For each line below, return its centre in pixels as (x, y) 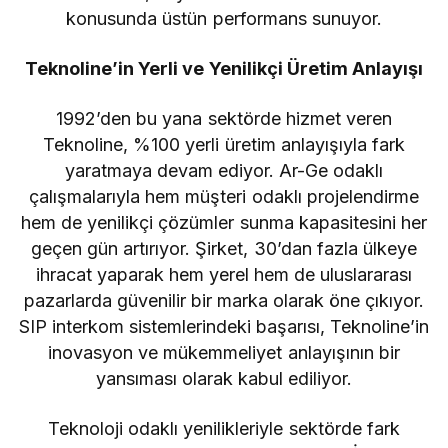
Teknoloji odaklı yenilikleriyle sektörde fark (224, 428)
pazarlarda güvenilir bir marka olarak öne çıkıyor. (224, 300)
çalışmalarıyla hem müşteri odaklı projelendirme (224, 196)
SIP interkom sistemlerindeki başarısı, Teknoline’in (224, 326)
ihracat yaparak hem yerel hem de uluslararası (224, 274)
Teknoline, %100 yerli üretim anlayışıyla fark (224, 144)
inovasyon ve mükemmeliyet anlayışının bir (224, 352)
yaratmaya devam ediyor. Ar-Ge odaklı (224, 170)
